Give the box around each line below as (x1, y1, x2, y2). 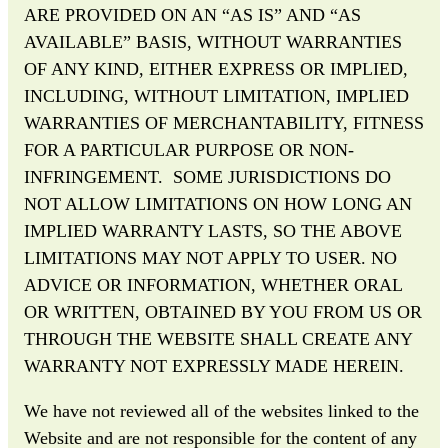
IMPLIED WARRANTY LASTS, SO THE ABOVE (24, 220, 402, 241)
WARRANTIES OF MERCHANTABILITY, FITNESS (24, 112, 424, 133)
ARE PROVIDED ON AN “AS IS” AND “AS (24, 4, 361, 25)
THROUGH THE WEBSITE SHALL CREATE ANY (24, 328, 412, 349)
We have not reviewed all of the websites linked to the (24, 400, 419, 421)
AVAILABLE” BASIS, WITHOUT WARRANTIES (24, 31, 402, 52)
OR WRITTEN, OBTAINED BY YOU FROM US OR (24, 301, 422, 322)
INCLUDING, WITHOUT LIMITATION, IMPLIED (24, 85, 409, 106)
